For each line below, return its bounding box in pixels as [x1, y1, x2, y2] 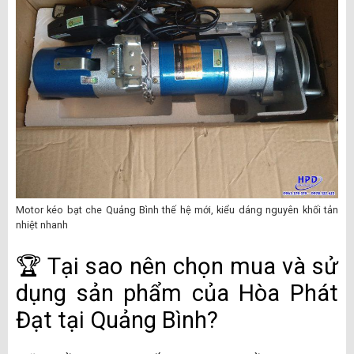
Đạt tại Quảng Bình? [16, 306, 218, 333]
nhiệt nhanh [16, 219, 68, 232]
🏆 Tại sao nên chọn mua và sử [16, 252, 338, 280]
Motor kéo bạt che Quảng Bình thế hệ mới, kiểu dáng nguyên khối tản [16, 204, 338, 217]
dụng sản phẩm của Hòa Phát [16, 279, 338, 307]
